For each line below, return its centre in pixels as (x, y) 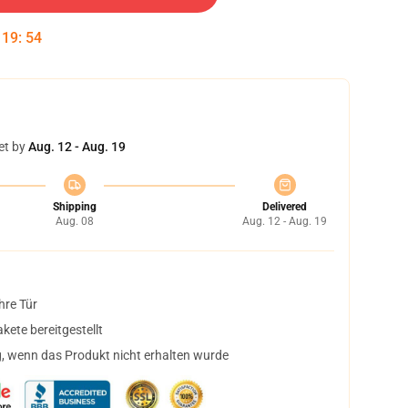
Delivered (285, 207)
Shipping (74, 207)
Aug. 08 (74, 221)
